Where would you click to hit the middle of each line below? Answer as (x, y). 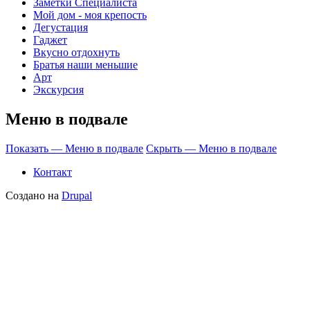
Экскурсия (58, 89)
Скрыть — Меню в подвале (211, 148)
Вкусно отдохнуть (76, 52)
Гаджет (50, 39)
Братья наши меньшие (85, 64)
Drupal (77, 195)
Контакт (53, 172)
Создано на (34, 195)
